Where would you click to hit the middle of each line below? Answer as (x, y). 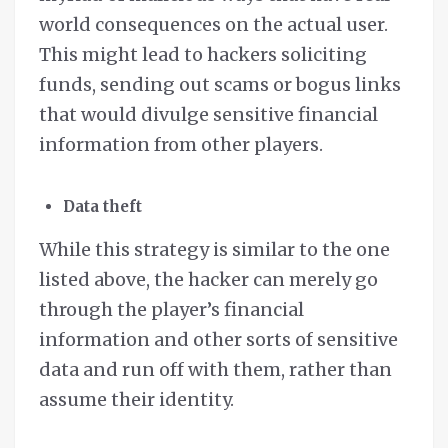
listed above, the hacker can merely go (208, 280)
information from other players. (181, 145)
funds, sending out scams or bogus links (220, 85)
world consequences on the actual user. (213, 25)
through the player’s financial (171, 310)
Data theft (102, 207)
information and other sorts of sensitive (218, 340)
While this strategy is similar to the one (214, 250)
